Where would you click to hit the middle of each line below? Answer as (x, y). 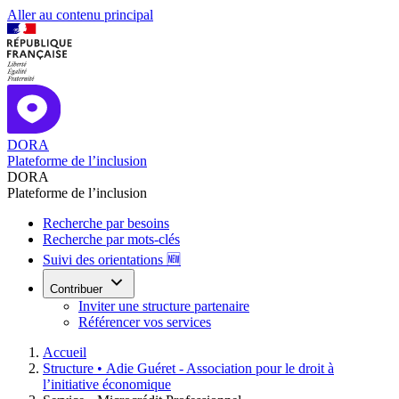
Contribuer (76, 289)
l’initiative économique (107, 384)
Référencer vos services (145, 322)
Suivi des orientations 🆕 (112, 260)
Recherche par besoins (106, 223)
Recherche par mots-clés (111, 239)
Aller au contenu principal (80, 15)
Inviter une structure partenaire (164, 306)
